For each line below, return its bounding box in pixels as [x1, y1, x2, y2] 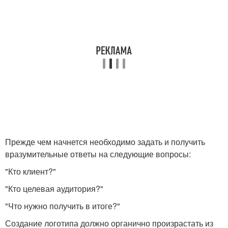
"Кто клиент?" [5, 165, 56, 177]
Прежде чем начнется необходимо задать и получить [5, 136, 205, 148]
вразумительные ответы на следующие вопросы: [5, 148, 191, 160]
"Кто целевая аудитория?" [5, 183, 103, 194]
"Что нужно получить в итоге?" [5, 200, 120, 212]
